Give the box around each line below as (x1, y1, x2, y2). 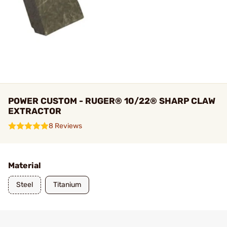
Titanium (53, 180, 81, 189)
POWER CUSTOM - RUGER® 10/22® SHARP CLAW (8, 96, 215, 106)
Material (8, 161, 41, 170)
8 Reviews (49, 122, 82, 130)
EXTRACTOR (8, 106, 61, 116)
